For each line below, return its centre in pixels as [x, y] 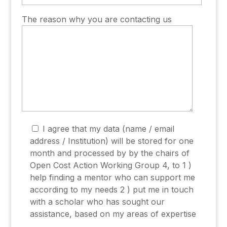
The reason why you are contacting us [97, 19]
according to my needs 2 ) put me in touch [111, 190]
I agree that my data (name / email [108, 129]
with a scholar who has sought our [97, 202]
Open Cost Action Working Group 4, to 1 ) [110, 165]
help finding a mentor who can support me [112, 177]
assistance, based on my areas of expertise [113, 214]
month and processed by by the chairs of [109, 153]
